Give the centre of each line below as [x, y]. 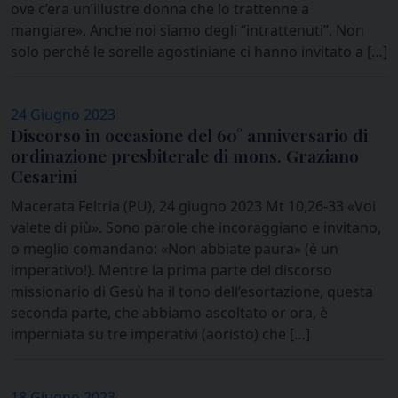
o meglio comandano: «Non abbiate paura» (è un [175, 249]
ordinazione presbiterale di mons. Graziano [185, 156]
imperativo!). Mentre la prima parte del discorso [171, 271]
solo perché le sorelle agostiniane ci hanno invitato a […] [199, 52]
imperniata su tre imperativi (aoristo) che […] [160, 334]
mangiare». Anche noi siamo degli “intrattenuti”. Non [187, 31]
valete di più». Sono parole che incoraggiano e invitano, [196, 228]
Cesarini [44, 176]
